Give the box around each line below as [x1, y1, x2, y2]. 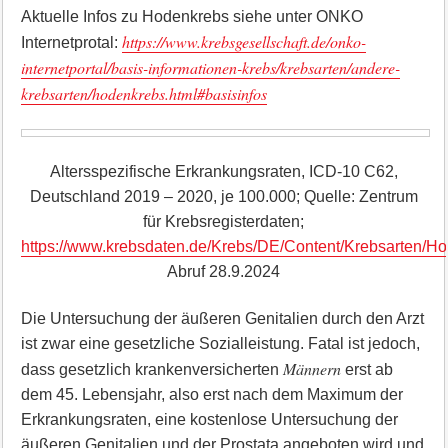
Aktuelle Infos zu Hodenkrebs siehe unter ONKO [20, 8, 363, 25]
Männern [282, 358, 345, 379]
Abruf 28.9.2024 [167, 263, 281, 280]
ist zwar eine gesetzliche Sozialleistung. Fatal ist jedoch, [20, 335, 420, 352]
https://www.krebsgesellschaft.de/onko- [121, 31, 366, 52]
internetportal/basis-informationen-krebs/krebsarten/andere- [20, 57, 400, 78]
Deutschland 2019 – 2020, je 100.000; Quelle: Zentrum [29, 188, 418, 205]
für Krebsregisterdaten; [143, 213, 305, 230]
